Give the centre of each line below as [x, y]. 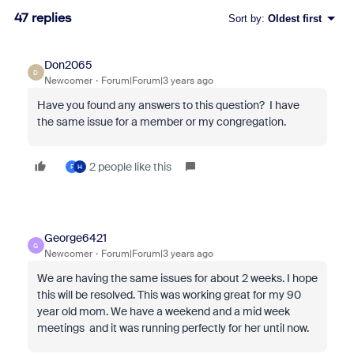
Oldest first [294, 18]
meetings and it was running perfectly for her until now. [173, 328]
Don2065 [68, 65]
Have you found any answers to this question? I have [168, 105]
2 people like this [130, 167]
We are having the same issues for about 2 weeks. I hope [177, 278]
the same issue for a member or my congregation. [161, 122]
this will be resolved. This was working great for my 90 [169, 295]
